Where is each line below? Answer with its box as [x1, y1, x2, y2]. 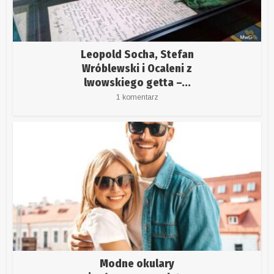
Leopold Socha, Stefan [80, 47, 194, 61]
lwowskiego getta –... [83, 75, 191, 89]
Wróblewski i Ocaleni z [82, 61, 192, 75]
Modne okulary [100, 256, 174, 270]
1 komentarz [116, 92, 158, 102]
